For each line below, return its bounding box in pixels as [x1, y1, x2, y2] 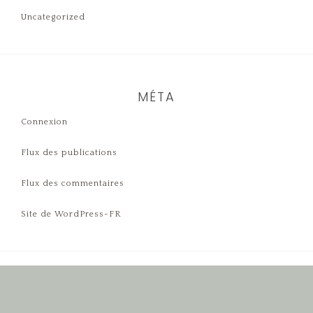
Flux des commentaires [21, 179, 124, 189]
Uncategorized [21, 13, 85, 22]
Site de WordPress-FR [21, 210, 121, 219]
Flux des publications [21, 148, 117, 158]
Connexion [21, 117, 68, 127]
